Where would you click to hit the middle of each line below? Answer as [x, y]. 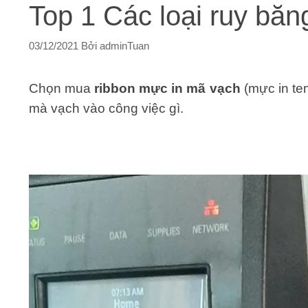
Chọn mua [62, 89]
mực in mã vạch [188, 89]
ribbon [115, 89]
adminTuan [124, 46]
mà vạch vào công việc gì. [106, 109]
